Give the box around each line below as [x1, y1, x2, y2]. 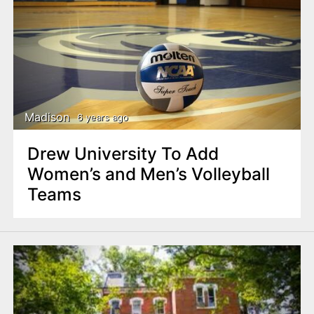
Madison [25, 109, 71, 124]
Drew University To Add [27, 142, 219, 164]
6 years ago [76, 111, 128, 123]
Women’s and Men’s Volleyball [27, 163, 270, 184]
